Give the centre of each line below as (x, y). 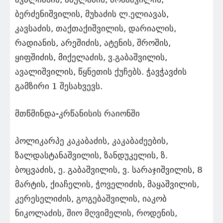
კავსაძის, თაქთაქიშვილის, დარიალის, (96, 28)
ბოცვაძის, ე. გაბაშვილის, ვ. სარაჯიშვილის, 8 (109, 169)
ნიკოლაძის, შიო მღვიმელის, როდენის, (96, 213)
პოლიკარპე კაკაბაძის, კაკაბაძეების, (92, 141)
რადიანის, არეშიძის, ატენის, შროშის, (93, 43)
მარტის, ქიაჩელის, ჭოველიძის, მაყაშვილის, (107, 184)
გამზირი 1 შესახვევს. (59, 86)
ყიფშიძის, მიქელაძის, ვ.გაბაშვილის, (91, 57)
